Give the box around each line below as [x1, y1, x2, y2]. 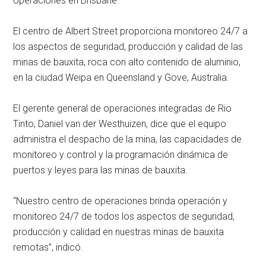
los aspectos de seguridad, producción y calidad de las [13, 40, 243, 52]
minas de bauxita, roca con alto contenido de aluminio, [13, 56, 241, 68]
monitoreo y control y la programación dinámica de [13, 148, 229, 160]
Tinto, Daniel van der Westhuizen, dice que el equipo [13, 118, 227, 129]
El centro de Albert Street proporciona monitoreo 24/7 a [13, 25, 248, 37]
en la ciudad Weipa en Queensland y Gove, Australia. [13, 71, 230, 83]
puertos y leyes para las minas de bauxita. [13, 164, 188, 176]
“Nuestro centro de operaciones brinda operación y [13, 195, 228, 207]
